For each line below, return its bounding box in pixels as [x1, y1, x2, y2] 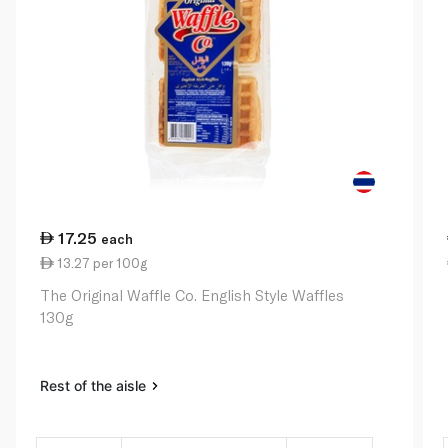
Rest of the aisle [40, 376, 150, 394]
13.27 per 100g [54, 254, 147, 271]
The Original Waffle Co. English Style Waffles [40, 285, 344, 304]
